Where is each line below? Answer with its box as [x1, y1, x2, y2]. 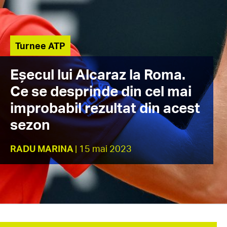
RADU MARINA [10, 143, 73, 154]
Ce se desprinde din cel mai [10, 82, 192, 100]
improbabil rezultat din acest [10, 99, 200, 117]
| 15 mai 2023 [75, 143, 132, 154]
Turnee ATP [15, 40, 65, 51]
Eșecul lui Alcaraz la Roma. [10, 65, 185, 83]
